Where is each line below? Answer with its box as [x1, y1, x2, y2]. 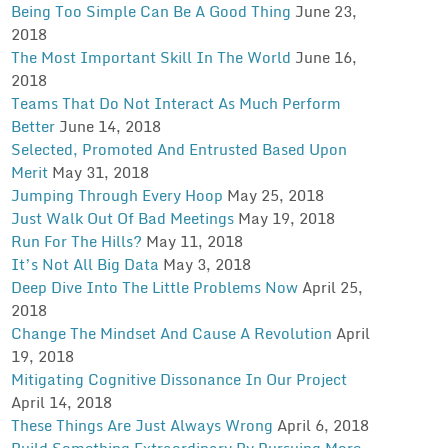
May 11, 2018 [145, 228, 243, 253]
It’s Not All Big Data [10, 251, 159, 276]
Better [10, 113, 55, 138]
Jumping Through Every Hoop [10, 182, 223, 207]
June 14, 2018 [58, 113, 161, 138]
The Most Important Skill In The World [10, 44, 291, 69]
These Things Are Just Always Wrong [10, 412, 273, 437]
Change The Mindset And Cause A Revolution [10, 320, 332, 345]
